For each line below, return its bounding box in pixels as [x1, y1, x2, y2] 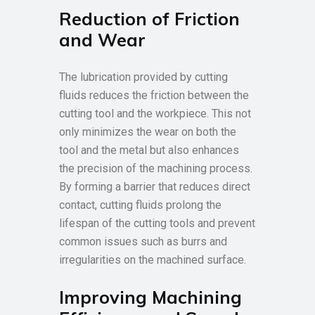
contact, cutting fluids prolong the [59, 198, 221, 212]
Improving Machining [59, 286, 242, 308]
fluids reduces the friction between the [59, 89, 249, 102]
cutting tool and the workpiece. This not [59, 107, 251, 120]
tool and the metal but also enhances [59, 143, 239, 157]
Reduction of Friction [59, 8, 240, 30]
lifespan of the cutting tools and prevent [59, 217, 255, 230]
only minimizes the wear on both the [59, 125, 236, 139]
